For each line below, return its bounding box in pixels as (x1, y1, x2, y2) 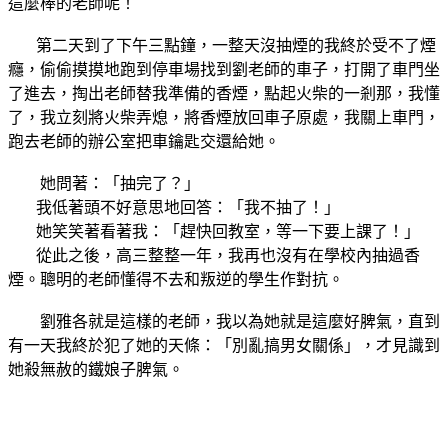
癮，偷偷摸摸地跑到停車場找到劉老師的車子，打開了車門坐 (8, 60, 440, 78)
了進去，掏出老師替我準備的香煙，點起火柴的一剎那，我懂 (8, 84, 440, 102)
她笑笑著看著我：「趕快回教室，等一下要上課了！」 (8, 222, 420, 240)
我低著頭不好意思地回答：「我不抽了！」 (8, 198, 340, 216)
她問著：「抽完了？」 (8, 174, 200, 192)
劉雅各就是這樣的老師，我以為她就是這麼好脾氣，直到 (8, 312, 440, 330)
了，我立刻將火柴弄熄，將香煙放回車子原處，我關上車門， (8, 108, 440, 126)
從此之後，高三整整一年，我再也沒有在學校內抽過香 (8, 246, 420, 264)
